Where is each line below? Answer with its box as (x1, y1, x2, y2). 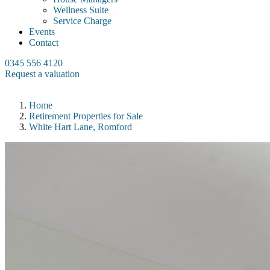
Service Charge (53, 16, 111, 26)
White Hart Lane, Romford (29, 122, 132, 132)
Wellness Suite (53, 5, 108, 15)
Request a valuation (5, 69, 80, 79)
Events (29, 27, 55, 37)
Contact (29, 37, 58, 48)
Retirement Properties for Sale (29, 111, 143, 121)
